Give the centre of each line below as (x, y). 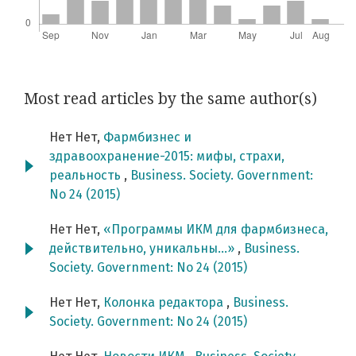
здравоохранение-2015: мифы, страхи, (167, 157)
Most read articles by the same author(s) (170, 99)
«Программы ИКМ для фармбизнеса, (216, 230)
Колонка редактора (165, 303)
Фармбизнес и (147, 137)
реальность (87, 176)
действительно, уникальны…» (143, 249)
